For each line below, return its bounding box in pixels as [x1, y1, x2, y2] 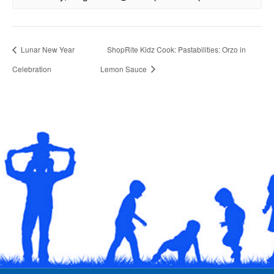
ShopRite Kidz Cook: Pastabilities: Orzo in [106, 44, 246, 55]
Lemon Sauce [100, 63, 149, 74]
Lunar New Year [19, 44, 75, 55]
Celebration [12, 63, 51, 74]
